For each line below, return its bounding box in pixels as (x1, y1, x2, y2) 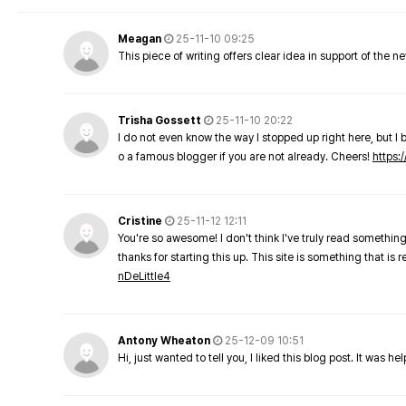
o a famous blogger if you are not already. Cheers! (118, 150, 372, 163)
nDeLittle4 (118, 270, 170, 283)
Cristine (118, 215, 162, 227)
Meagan (118, 33, 161, 45)
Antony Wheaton (118, 334, 210, 347)
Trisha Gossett (118, 114, 201, 127)
